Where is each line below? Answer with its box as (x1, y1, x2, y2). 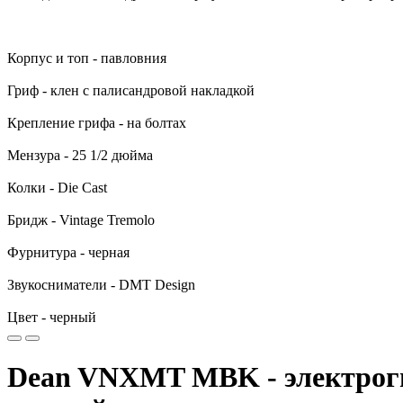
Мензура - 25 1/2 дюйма (7, 148, 153, 163)
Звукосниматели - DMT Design (7, 277, 195, 292)
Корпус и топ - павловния (7, 50, 166, 66)
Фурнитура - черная (7, 245, 130, 260)
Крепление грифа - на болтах (7, 115, 186, 130)
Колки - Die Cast (7, 180, 107, 195)
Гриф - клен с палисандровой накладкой (7, 83, 255, 98)
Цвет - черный (7, 309, 96, 325)
